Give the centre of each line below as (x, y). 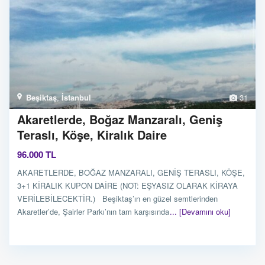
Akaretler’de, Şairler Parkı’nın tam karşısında (94, 211)
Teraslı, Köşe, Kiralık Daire (92, 134)
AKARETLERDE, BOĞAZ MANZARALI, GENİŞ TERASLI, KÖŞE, (131, 172)
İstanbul (76, 97)
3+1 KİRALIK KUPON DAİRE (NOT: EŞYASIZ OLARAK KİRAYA (127, 185)
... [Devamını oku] (200, 211)
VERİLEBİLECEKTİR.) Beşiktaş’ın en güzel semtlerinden (117, 198)
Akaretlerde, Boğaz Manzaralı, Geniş (120, 119)
